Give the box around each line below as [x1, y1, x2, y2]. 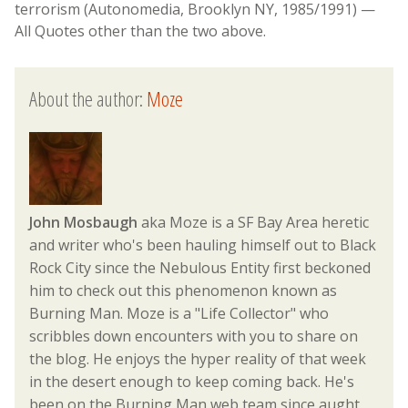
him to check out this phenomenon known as [29, 280, 337, 301]
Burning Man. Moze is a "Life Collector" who [29, 303, 329, 324]
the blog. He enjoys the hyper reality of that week [29, 349, 366, 370]
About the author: [29, 85, 147, 113]
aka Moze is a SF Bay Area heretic [138, 212, 369, 233]
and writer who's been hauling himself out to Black [29, 235, 376, 256]
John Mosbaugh [29, 212, 138, 233]
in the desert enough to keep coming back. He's [29, 372, 354, 393]
